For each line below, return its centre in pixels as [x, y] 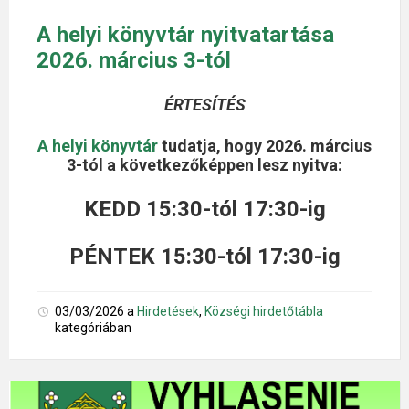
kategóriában [93, 327]
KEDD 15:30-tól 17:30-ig [204, 209]
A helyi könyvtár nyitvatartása [185, 34]
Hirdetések [168, 311]
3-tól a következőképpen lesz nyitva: [204, 164]
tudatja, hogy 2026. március [265, 145]
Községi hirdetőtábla [264, 311]
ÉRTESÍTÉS [204, 104]
